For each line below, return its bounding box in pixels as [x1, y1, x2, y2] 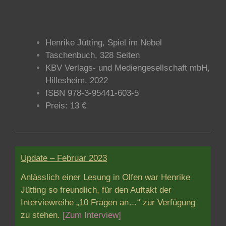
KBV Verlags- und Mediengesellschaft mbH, [45, 63, 210, 73]
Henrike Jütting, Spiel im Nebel [45, 38, 162, 47]
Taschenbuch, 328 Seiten [45, 50, 140, 60]
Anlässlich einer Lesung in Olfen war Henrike [21, 173, 190, 182]
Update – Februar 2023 [21, 153, 107, 163]
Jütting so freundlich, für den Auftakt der [21, 185, 172, 195]
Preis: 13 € [45, 101, 86, 110]
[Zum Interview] [63, 210, 121, 220]
